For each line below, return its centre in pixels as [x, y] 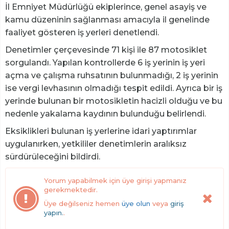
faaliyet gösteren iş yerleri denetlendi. [82, 32]
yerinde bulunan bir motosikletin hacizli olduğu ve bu [114, 101]
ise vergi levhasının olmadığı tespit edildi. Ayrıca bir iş [114, 88]
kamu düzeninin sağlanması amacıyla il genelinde [107, 19]
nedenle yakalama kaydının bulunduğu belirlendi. [106, 113]
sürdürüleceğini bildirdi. [53, 156]
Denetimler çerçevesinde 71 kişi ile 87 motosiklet [106, 50]
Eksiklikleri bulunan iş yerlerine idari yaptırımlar [101, 131]
